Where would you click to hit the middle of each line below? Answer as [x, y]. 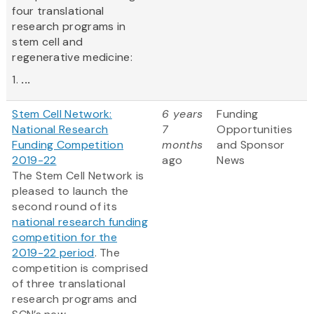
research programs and [75, 299]
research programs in [69, 27]
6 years [183, 114]
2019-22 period [53, 253]
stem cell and [48, 42]
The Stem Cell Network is [78, 176]
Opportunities [255, 130]
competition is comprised [80, 268]
